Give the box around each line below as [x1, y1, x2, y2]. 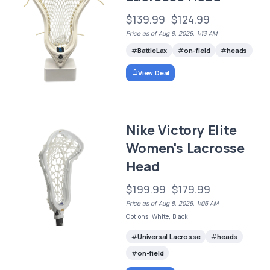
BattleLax [137, 46, 168, 55]
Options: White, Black [126, 212, 188, 221]
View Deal [137, 67, 170, 77]
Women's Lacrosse [126, 139, 245, 158]
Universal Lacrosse [137, 232, 201, 242]
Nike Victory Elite [126, 121, 237, 140]
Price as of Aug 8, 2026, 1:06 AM [126, 199, 219, 208]
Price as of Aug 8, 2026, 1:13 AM [126, 28, 218, 37]
